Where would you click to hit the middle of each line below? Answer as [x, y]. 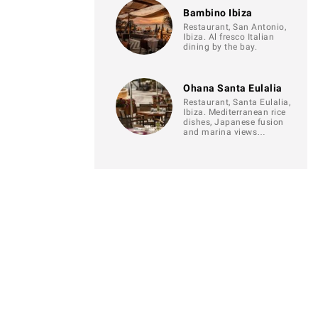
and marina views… [225, 132]
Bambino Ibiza [218, 13]
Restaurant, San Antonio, [235, 27]
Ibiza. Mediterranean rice [235, 112]
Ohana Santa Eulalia [233, 88]
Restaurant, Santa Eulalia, [237, 102]
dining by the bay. [220, 47]
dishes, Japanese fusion [234, 122]
